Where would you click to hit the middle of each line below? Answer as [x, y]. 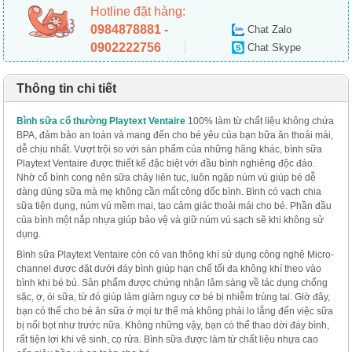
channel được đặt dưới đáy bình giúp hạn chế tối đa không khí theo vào [169, 269]
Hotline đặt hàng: [138, 11]
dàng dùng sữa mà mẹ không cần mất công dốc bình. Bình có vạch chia [169, 192]
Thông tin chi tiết [67, 88]
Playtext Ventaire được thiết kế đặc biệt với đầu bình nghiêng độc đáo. [166, 163]
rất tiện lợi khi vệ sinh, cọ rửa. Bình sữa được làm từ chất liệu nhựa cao [168, 339]
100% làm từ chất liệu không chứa [260, 121]
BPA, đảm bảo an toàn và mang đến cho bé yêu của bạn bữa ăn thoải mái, [175, 135]
